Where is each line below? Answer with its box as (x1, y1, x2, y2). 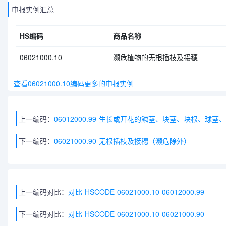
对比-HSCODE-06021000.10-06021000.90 (68, 209, 204, 219)
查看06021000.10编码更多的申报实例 (10, 78, 134, 88)
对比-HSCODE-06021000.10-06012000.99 (68, 187, 204, 197)
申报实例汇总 (12, 4, 54, 14)
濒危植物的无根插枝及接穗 (113, 52, 198, 62)
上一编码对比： (19, 187, 68, 197)
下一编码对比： (19, 209, 68, 219)
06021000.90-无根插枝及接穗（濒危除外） (54, 136, 191, 146)
